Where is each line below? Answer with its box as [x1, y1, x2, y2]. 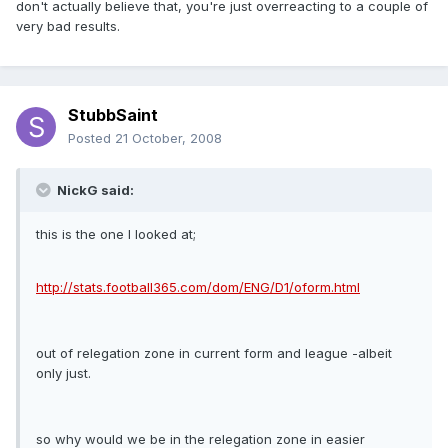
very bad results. [16, 18, 120, 35]
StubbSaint [68, 105, 158, 126]
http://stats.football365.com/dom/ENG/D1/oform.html [36, 279, 360, 296]
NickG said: [54, 182, 134, 199]
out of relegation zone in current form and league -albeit [36, 345, 392, 362]
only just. [36, 365, 91, 382]
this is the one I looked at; [36, 226, 196, 243]
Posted [68, 130, 115, 147]
